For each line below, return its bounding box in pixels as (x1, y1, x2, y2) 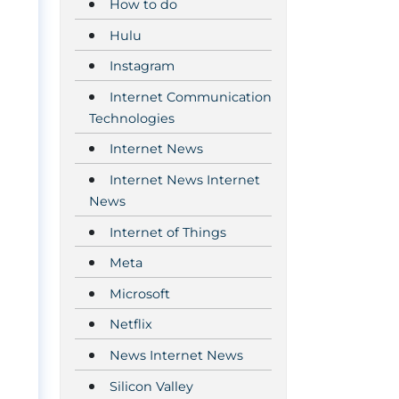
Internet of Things (110, 224, 226, 240)
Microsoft (110, 285, 170, 302)
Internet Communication (110, 88, 272, 105)
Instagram (110, 58, 175, 75)
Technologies (89, 110, 175, 126)
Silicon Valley (110, 378, 193, 395)
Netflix (110, 316, 152, 333)
